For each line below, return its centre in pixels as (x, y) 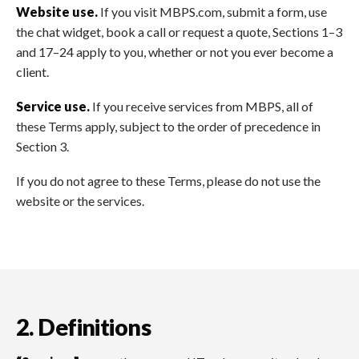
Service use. (53, 106)
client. (32, 72)
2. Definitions (83, 327)
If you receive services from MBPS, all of (202, 106)
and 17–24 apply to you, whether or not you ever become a (175, 52)
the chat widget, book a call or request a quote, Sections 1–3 (179, 32)
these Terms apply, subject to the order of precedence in (168, 126)
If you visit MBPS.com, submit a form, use (212, 12)
